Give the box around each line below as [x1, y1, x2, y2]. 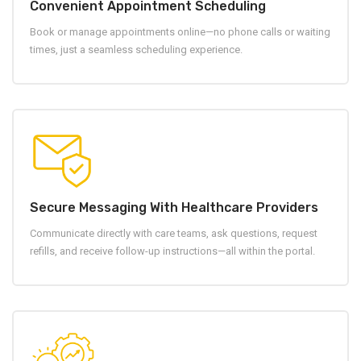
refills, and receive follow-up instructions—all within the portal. [30, 245, 315, 258]
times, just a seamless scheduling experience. [30, 44, 243, 56]
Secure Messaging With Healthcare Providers [30, 200, 318, 216]
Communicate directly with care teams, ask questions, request [30, 227, 317, 240]
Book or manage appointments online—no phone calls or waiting [30, 26, 330, 39]
